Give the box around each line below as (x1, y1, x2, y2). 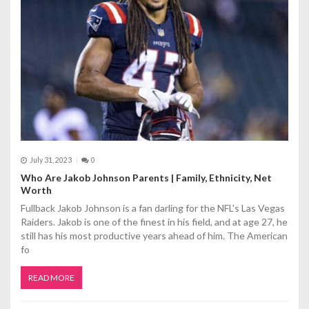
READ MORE (28, 272, 74, 283)
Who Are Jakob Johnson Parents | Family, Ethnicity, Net (21, 171, 272, 183)
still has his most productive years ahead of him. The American (21, 229, 288, 241)
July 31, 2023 (29, 156, 72, 165)
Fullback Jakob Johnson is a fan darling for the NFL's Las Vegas (21, 201, 285, 214)
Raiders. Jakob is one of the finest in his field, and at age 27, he (21, 215, 288, 228)
